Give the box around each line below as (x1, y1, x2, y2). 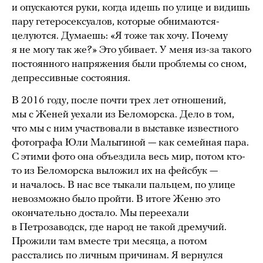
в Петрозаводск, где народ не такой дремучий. (12, 221, 227, 233)
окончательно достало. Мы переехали (12, 207, 189, 219)
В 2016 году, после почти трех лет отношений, (12, 95, 226, 106)
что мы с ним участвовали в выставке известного (12, 123, 238, 134)
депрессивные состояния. (12, 72, 130, 84)
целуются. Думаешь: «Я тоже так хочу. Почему (12, 30, 228, 42)
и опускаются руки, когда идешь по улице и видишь (12, 2, 250, 14)
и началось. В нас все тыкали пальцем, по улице (12, 179, 235, 191)
